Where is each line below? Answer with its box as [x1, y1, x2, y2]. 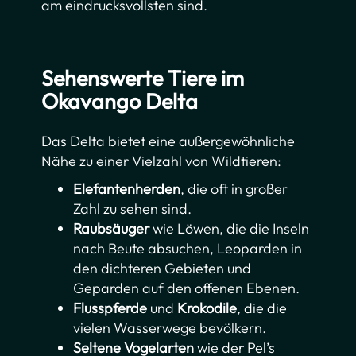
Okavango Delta [41, 87, 199, 115]
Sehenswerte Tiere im [41, 64, 245, 92]
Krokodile [177, 299, 238, 318]
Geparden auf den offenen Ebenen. [73, 279, 300, 298]
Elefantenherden [73, 180, 181, 199]
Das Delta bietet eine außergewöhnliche [41, 132, 296, 151]
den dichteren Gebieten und [73, 259, 252, 278]
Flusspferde [73, 299, 148, 318]
